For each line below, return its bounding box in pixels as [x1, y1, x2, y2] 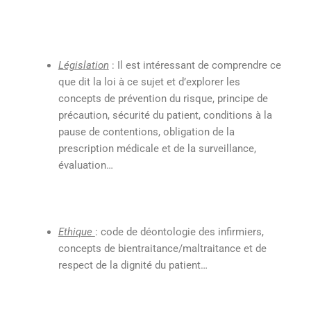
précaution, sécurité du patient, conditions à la [58, 109, 272, 122]
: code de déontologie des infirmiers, [94, 225, 264, 238]
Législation [58, 59, 109, 72]
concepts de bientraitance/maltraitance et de [58, 242, 267, 255]
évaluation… [58, 159, 113, 172]
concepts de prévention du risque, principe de [58, 92, 268, 106]
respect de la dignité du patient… [58, 258, 208, 271]
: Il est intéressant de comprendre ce [108, 59, 281, 72]
